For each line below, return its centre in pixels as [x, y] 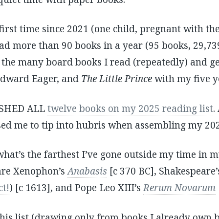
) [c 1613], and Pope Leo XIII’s [76, 188]
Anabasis [87, 171]
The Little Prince [116, 79]
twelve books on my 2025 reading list [130, 108]
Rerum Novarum [179, 188]
